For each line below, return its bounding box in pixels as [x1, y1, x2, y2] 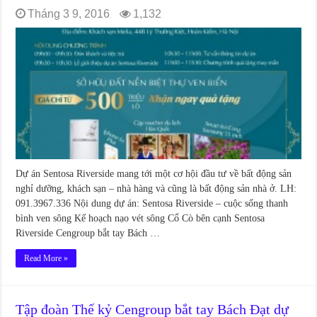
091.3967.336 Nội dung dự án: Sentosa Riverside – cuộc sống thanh [16, 197, 289, 209]
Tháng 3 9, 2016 [28, 8, 110, 21]
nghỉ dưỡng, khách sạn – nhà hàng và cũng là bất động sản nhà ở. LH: [16, 183, 297, 194]
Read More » [24, 253, 69, 263]
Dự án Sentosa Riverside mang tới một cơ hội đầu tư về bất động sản [16, 168, 292, 179]
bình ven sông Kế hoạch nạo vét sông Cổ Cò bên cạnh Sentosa [16, 212, 265, 224]
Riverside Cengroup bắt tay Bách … [16, 227, 161, 238]
